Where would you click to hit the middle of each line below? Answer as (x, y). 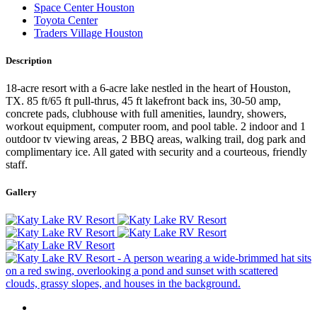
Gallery (21, 192)
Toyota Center (66, 20)
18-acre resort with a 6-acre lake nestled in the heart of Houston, (148, 88)
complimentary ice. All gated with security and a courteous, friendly (156, 151)
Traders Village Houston (88, 33)
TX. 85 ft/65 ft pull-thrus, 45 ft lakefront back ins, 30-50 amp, (143, 100)
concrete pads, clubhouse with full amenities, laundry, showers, (146, 113)
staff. (18, 164)
